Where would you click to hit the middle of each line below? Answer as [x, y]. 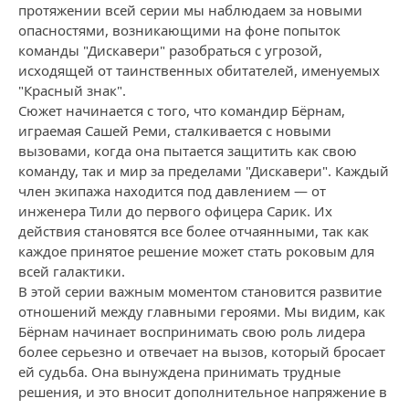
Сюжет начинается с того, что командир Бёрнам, [182, 110]
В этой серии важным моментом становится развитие [200, 291]
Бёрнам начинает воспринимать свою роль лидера [192, 331]
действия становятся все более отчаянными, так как [194, 231]
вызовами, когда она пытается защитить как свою [188, 151]
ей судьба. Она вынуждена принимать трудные [179, 372]
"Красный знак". [72, 90]
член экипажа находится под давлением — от [172, 191]
